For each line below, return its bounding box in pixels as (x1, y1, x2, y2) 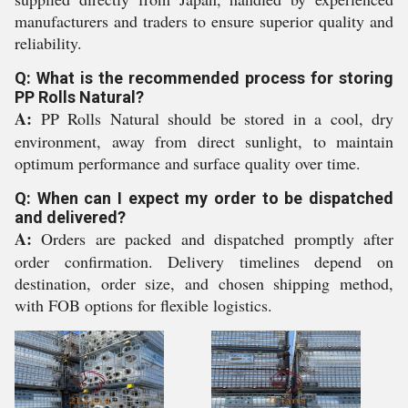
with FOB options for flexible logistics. (15, 294, 272, 316)
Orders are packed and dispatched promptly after (32, 228, 393, 250)
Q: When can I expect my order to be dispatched (15, 189, 393, 208)
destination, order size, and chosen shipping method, (15, 272, 393, 294)
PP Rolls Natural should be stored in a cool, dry (32, 107, 393, 129)
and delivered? (15, 208, 126, 227)
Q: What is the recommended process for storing (15, 68, 393, 87)
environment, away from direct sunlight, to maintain (15, 130, 393, 152)
